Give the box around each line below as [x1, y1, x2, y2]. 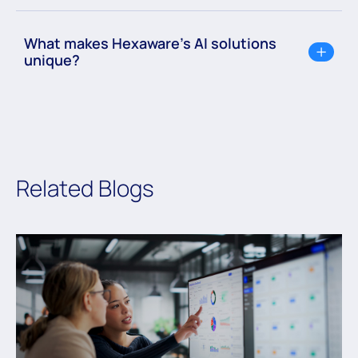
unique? [24, 50, 80, 70]
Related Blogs [16, 172, 154, 203]
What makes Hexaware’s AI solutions [24, 33, 276, 53]
